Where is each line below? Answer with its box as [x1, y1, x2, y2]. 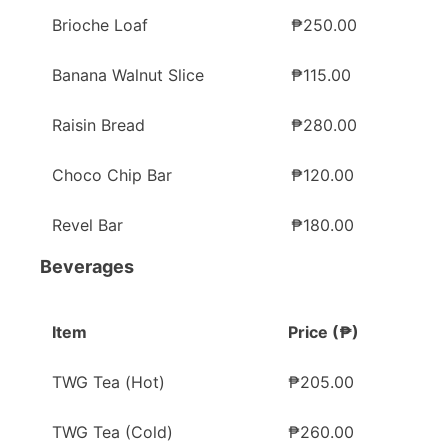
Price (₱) [288, 322, 359, 343]
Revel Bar [52, 215, 123, 236]
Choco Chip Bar [52, 165, 172, 186]
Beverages [40, 256, 134, 278]
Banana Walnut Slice [52, 65, 204, 86]
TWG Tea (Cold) [52, 422, 173, 443]
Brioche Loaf [52, 15, 148, 36]
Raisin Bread [52, 115, 145, 136]
